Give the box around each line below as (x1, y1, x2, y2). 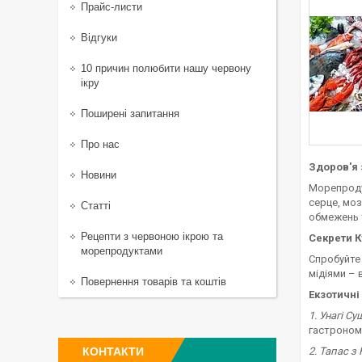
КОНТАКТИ (82, 345, 144, 358)
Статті (81, 200, 111, 212)
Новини (81, 169, 116, 181)
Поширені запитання (81, 107, 179, 120)
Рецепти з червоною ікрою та (81, 230, 223, 242)
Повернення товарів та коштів (81, 276, 226, 288)
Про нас (81, 138, 120, 150)
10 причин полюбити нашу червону (81, 62, 251, 74)
